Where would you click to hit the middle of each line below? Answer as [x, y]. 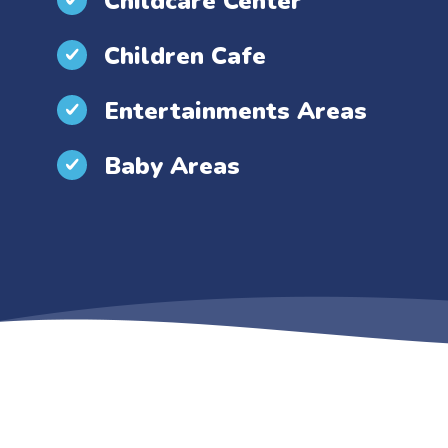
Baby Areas [172, 165]
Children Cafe [185, 55]
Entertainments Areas [236, 110]
